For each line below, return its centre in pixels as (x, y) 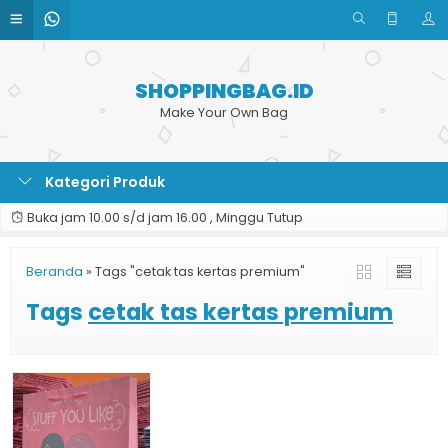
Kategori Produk (103, 182)
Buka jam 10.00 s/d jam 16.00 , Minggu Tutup (163, 217)
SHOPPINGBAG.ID (224, 91)
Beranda (54, 271)
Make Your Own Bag (224, 112)
